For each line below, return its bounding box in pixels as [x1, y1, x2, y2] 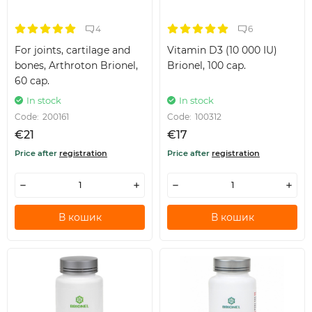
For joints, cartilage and [15, 43, 130, 56]
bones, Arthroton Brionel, [15, 58, 138, 72]
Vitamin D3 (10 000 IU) [167, 43, 277, 56]
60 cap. [15, 74, 49, 87]
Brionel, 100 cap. [167, 58, 246, 72]
